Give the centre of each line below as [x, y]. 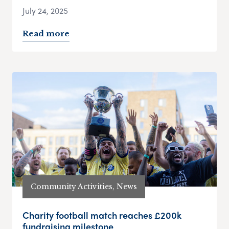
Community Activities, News [84, 186]
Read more [46, 34]
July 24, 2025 [45, 11]
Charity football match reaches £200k [102, 215]
